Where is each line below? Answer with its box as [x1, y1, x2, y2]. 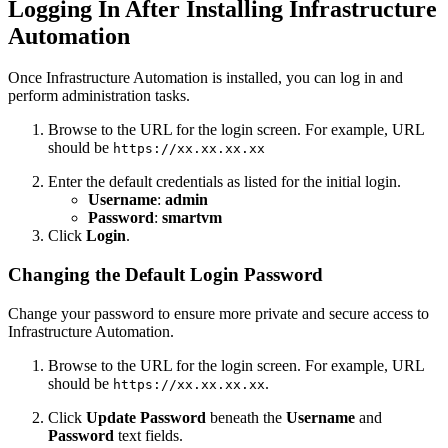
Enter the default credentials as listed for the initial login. [48, 173, 401, 191]
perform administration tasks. [8, 87, 190, 105]
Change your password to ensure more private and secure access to [8, 304, 429, 322]
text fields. [114, 426, 183, 444]
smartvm [162, 209, 222, 227]
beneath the [206, 408, 286, 426]
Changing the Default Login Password [8, 264, 323, 286]
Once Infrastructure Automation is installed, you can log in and [8, 69, 403, 87]
